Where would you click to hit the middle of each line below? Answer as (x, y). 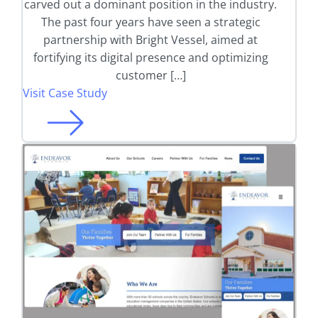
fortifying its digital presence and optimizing (150, 57)
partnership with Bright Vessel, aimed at (150, 39)
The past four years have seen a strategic (150, 22)
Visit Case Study (65, 93)
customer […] (150, 75)
